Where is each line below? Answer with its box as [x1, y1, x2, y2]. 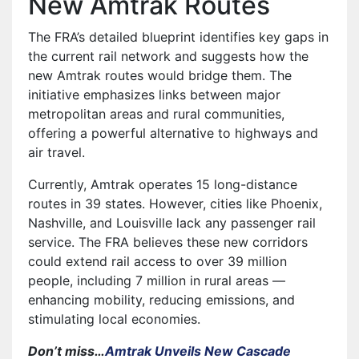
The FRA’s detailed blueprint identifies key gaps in [28, 28, 329, 45]
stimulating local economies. [28, 310, 200, 327]
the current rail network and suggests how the [28, 47, 309, 64]
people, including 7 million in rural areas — [28, 272, 285, 288]
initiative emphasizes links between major [28, 86, 280, 103]
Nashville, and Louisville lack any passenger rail [28, 214, 316, 231]
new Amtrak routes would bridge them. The [28, 67, 292, 83]
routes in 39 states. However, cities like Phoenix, [28, 195, 322, 212]
